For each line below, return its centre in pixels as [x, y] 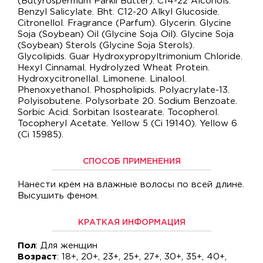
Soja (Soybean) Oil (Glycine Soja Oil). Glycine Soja [126, 34]
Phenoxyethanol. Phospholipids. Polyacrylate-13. [124, 90]
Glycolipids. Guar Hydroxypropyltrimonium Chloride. [130, 57]
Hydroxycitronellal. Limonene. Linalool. [102, 79]
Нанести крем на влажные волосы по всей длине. [131, 185]
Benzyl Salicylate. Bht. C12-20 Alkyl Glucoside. [119, 12]
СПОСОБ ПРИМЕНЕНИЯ [131, 161]
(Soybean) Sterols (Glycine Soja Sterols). [106, 45]
